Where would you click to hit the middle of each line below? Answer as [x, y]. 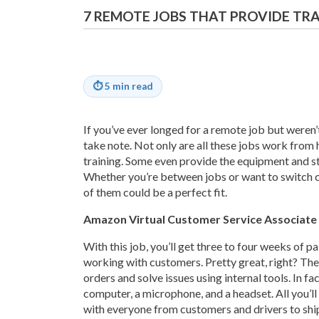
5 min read [129, 86]
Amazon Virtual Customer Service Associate [200, 219]
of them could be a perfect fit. [155, 192]
